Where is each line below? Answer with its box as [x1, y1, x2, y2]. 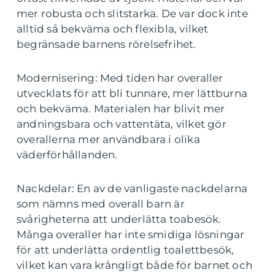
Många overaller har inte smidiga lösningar [17, 228, 245, 241]
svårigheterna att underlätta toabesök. [17, 212, 222, 225]
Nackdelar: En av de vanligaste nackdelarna [17, 182, 248, 195]
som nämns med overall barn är [17, 197, 185, 210]
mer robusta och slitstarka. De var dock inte [17, 7, 248, 20]
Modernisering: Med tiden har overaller [17, 71, 223, 84]
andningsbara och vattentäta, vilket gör [17, 117, 227, 130]
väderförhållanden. [17, 148, 118, 161]
